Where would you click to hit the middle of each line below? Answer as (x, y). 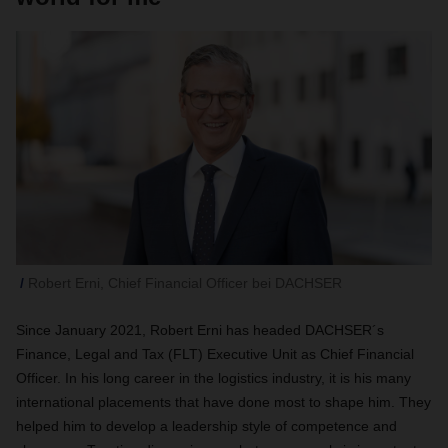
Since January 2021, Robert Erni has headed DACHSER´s (200, 330)
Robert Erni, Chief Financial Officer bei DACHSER (185, 283)
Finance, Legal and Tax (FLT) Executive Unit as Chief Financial (215, 354)
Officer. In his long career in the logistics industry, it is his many (213, 378)
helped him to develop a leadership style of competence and (206, 426)
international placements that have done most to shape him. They (223, 402)
